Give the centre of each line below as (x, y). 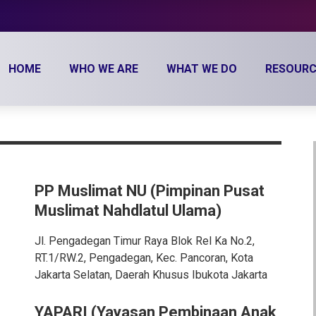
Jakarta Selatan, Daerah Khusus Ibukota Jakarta (151, 275)
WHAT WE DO (202, 69)
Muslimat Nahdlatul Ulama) (128, 211)
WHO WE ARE (104, 69)
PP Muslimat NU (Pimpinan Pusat (149, 191)
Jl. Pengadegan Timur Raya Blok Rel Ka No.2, (144, 241)
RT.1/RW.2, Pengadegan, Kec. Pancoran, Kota (144, 258)
